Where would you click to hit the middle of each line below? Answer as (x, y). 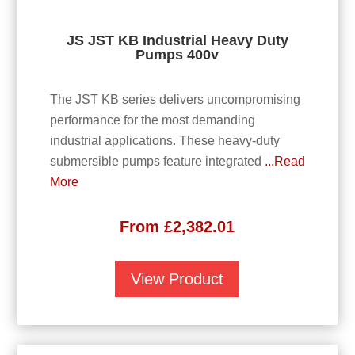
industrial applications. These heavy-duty (164, 141)
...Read (284, 162)
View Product (177, 279)
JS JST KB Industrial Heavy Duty (177, 40)
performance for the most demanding (152, 120)
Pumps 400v (177, 54)
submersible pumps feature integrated (157, 162)
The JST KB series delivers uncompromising (175, 100)
